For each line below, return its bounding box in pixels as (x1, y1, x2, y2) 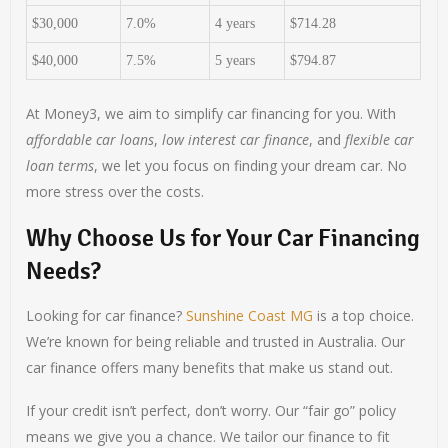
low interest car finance (162, 130, 310, 150)
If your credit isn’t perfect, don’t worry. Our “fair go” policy (26, 401, 397, 421)
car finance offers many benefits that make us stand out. (26, 358, 394, 378)
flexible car (345, 130, 415, 150)
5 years (215, 53, 256, 69)
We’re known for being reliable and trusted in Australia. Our (26, 332, 406, 352)
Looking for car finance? (26, 306, 187, 326)
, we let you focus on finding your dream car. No (94, 156, 408, 176)
